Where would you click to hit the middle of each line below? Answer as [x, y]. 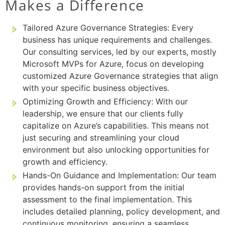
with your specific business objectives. [96, 88]
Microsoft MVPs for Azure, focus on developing [113, 64]
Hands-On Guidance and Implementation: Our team [120, 176]
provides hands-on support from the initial [103, 188]
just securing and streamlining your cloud [101, 138]
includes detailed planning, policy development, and [121, 212]
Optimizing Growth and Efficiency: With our [105, 102]
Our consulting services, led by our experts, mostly [120, 52]
